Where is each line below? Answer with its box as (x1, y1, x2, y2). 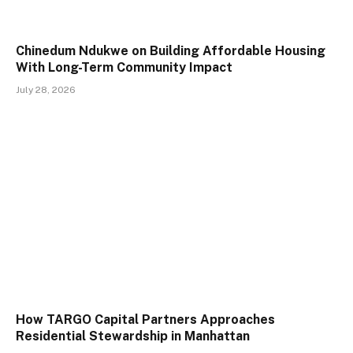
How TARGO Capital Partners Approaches (16, 311, 275, 327)
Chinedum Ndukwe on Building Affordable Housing (16, 43, 325, 59)
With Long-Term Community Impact (16, 60, 232, 76)
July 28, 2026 (16, 84, 76, 96)
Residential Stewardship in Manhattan (16, 328, 250, 344)
